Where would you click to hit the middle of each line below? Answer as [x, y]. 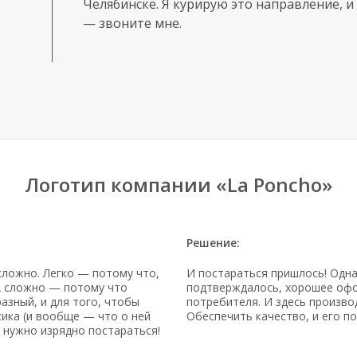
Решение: [213, 243]
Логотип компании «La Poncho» [178, 184]
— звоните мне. [132, 23]
